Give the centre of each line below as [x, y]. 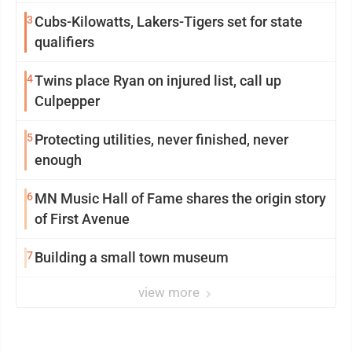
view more [170, 292]
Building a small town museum [132, 257]
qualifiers [64, 42]
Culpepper [67, 101]
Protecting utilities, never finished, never [161, 139]
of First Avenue [82, 219]
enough [58, 160]
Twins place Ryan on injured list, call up [158, 81]
